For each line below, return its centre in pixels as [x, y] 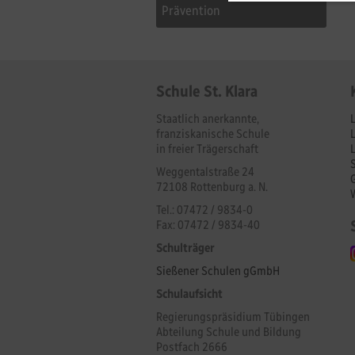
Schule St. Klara [207, 91]
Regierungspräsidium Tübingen [234, 316]
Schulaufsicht [189, 293]
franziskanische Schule [213, 133]
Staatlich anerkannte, [208, 118]
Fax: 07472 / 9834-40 [208, 224]
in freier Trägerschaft [207, 148]
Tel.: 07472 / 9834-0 [204, 209]
